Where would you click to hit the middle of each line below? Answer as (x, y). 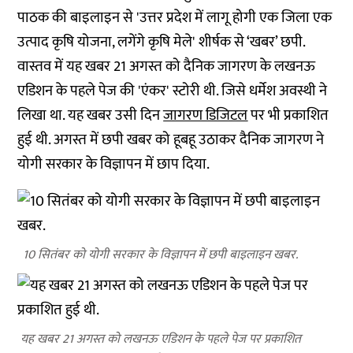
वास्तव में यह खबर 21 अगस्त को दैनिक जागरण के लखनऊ (167, 67)
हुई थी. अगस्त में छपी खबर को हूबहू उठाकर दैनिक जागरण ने (171, 140)
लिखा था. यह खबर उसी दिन (91, 115)
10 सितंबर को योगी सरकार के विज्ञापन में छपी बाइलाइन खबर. (161, 255)
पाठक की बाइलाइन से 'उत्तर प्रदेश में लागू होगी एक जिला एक (175, 18)
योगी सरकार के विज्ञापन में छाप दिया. (114, 164)
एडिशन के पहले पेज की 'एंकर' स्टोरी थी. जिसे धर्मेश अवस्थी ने (173, 91)
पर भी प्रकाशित (288, 115)
